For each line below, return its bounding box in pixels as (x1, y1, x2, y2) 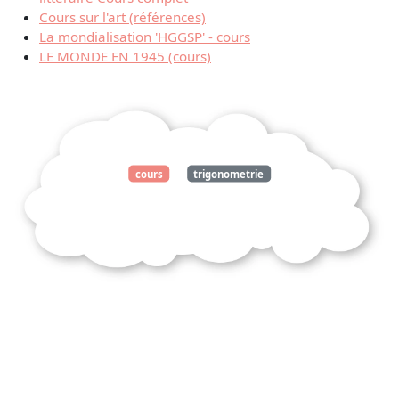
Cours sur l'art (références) (39, 8, 206, 27)
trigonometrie (193, 167, 265, 181)
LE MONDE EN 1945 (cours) (39, 47, 211, 66)
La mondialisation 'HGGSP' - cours (39, 28, 250, 46)
